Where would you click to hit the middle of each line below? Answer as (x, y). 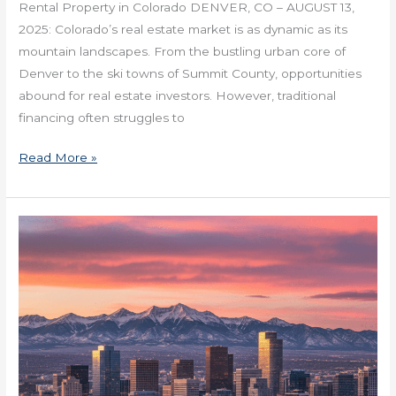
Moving (41, 314)
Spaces (40, 381)
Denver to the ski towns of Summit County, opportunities (190, 73)
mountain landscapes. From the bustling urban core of (183, 51)
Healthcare (52, 270)
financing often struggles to (102, 117)
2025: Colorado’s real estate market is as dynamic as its (183, 29)
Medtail (41, 358)
